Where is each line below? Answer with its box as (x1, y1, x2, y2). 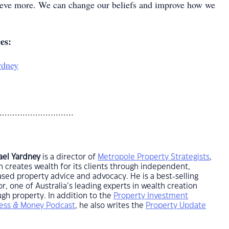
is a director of (42, 153, 98, 161)
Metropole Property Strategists (98, 153, 210, 161)
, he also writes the (75, 202, 146, 210)
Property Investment (113, 192, 188, 200)
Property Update (146, 202, 206, 210)
